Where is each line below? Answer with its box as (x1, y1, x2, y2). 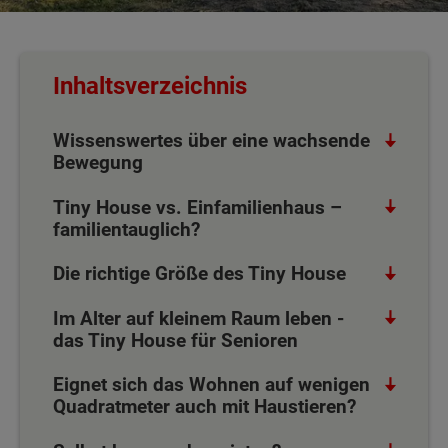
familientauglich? (52, 217, 200, 241)
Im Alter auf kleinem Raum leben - (52, 306, 344, 330)
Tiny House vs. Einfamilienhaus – (52, 195, 342, 219)
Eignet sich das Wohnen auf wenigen (52, 373, 370, 396)
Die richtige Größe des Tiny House (52, 262, 346, 285)
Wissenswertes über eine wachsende (52, 129, 370, 152)
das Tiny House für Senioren (52, 328, 298, 352)
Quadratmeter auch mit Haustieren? (52, 395, 356, 418)
